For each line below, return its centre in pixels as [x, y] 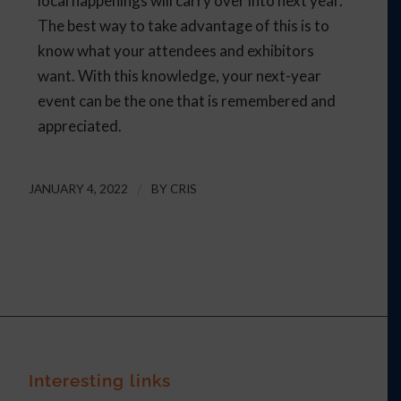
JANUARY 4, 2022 [79, 188]
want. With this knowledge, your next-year [180, 75]
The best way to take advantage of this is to [184, 25]
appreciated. [80, 125]
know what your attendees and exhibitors [176, 50]
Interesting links [100, 380]
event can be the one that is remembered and [187, 100]
